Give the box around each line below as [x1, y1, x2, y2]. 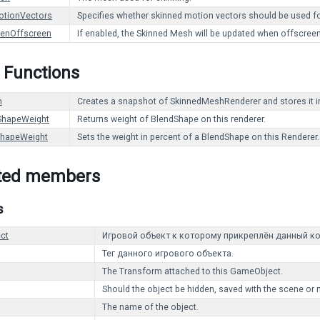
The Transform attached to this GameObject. [102, 266, 283, 276]
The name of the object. [102, 302, 199, 312]
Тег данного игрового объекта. [102, 249, 234, 259]
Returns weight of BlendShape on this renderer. [77, 114, 266, 124]
